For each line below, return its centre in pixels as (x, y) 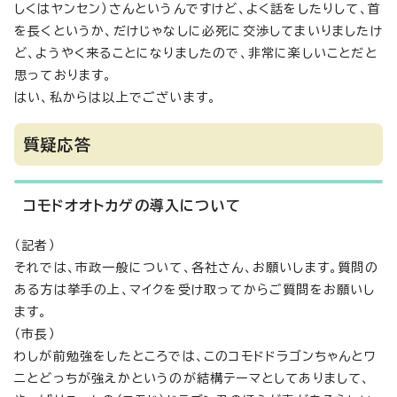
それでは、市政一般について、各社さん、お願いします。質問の (196, 268)
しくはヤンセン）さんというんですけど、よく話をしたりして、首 (198, 9)
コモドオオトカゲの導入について (132, 206)
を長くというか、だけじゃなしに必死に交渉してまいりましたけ (198, 31)
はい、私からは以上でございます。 (116, 97)
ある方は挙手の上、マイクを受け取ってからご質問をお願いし (195, 290)
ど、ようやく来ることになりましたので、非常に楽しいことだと (196, 53)
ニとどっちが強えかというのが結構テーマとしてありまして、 (192, 378)
